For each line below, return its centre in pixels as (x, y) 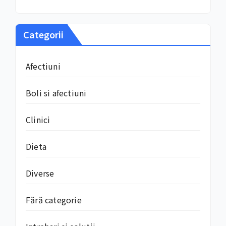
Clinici (38, 119)
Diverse (40, 173)
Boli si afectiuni (56, 93)
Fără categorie (54, 200)
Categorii (43, 34)
